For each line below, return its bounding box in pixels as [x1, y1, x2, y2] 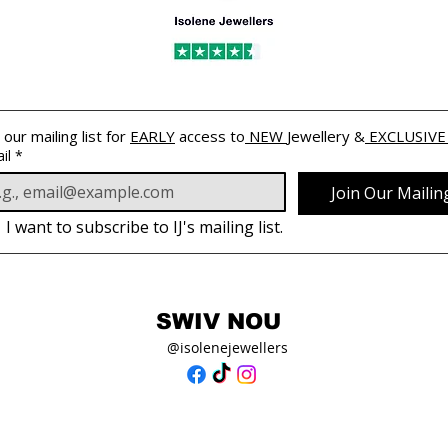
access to [175, 126, 245, 147]
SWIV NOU [156, 309, 281, 335]
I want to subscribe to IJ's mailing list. [6, 216, 283, 239]
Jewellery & [287, 126, 365, 147]
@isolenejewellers [167, 338, 288, 358]
